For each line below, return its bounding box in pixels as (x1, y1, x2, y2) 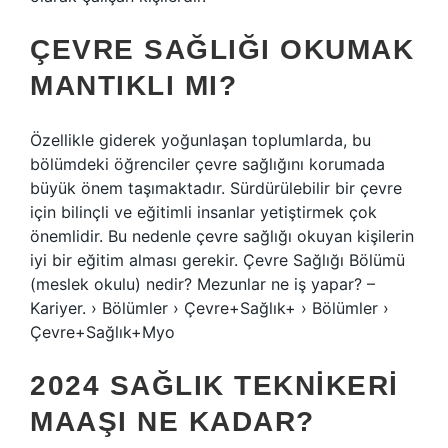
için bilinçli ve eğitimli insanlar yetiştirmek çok (30, 202, 377, 222)
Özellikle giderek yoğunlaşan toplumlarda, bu (30, 130, 371, 150)
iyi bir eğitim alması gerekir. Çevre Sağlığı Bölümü (30, 250, 405, 270)
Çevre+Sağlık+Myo (30, 322, 175, 342)
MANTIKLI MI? (30, 70, 237, 101)
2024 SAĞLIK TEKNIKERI (30, 370, 399, 401)
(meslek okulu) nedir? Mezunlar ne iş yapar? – (30, 274, 375, 294)
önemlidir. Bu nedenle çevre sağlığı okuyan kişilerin (30, 226, 414, 246)
